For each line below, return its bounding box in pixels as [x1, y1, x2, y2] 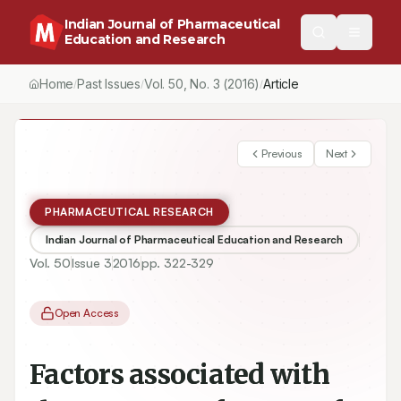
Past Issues [77, 76, 141, 91]
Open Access [55, 306, 120, 320]
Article [263, 76, 299, 91]
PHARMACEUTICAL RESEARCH [45, 205, 214, 218]
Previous [261, 147, 303, 160]
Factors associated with [30, 357, 329, 391]
